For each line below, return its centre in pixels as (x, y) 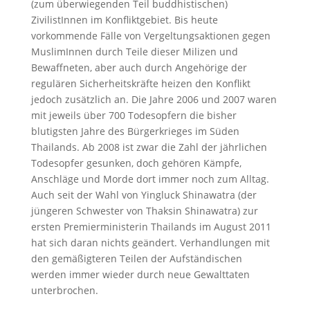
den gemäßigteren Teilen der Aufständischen (136, 258)
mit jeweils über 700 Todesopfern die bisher (134, 115)
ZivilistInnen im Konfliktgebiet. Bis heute (124, 19)
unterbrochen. (64, 290)
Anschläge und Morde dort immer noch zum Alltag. (150, 179)
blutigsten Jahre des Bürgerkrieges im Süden (135, 131)
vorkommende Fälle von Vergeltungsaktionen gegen (151, 35)
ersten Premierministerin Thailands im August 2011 (151, 226)
